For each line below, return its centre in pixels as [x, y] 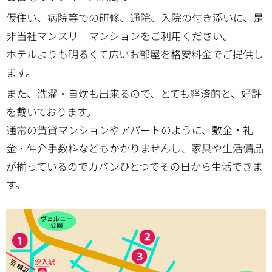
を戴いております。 [51, 111]
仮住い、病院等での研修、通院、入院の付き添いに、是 [135, 17]
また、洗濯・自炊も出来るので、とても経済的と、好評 [134, 93]
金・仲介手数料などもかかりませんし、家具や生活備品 [135, 148]
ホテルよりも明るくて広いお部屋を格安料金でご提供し [135, 53]
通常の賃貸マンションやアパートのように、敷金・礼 [130, 129]
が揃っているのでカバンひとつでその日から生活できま [134, 166]
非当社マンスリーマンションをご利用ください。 [120, 35]
